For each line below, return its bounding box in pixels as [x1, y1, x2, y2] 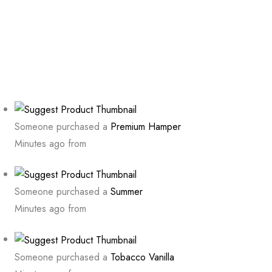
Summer [110, 185, 143, 199]
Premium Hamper [110, 119, 181, 134]
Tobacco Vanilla [110, 250, 174, 264]
